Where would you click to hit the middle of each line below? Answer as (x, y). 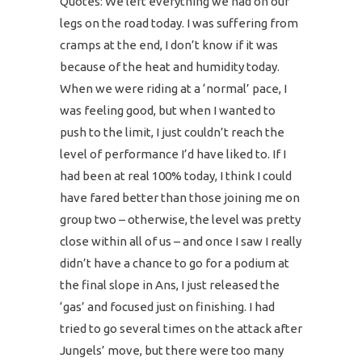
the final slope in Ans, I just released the (170, 285)
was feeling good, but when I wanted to (168, 110)
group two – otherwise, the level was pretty (180, 219)
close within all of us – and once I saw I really (181, 241)
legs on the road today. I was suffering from (179, 23)
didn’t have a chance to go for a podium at (175, 263)
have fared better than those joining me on (180, 198)
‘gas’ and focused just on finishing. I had (167, 307)
